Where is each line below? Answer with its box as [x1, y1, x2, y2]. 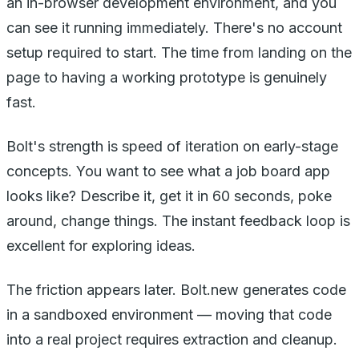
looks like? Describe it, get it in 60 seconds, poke [6, 187, 332, 204]
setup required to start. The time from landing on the [6, 43, 352, 61]
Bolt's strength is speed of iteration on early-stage [6, 137, 338, 155]
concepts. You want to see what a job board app [6, 162, 330, 179]
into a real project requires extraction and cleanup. [6, 330, 337, 348]
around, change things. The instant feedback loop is [6, 212, 350, 229]
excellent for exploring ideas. [6, 236, 196, 254]
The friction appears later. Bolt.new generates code [6, 280, 346, 298]
